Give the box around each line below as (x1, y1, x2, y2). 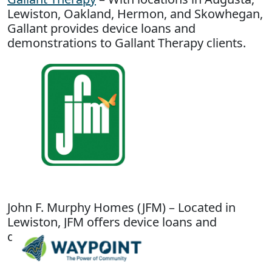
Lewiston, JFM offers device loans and (7, 214, 217, 231)
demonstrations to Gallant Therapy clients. (7, 35, 246, 52)
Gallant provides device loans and (7, 20, 195, 37)
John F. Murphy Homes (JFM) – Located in (7, 199, 236, 216)
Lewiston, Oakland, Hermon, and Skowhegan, (7, 5, 263, 22)
